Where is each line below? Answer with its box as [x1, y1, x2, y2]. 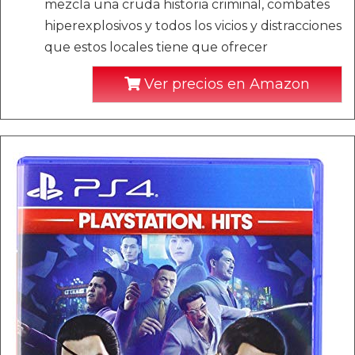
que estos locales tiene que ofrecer [44, 40, 268, 55]
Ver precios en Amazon [140, 75, 310, 93]
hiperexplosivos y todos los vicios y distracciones [44, 18, 342, 33]
